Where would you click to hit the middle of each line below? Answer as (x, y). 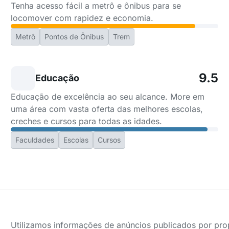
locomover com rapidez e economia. (82, 18)
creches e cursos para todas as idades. (87, 121)
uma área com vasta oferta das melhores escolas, (107, 109)
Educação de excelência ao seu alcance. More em (108, 97)
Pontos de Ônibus (74, 37)
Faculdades (35, 140)
